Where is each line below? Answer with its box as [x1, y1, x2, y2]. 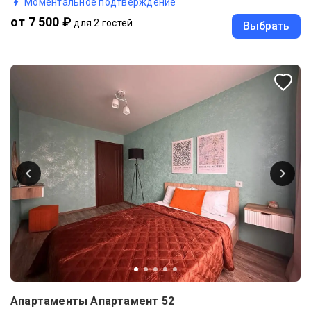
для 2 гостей [74, 17, 133, 28]
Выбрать [243, 19, 289, 33]
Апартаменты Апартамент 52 [10, 294, 174, 308]
